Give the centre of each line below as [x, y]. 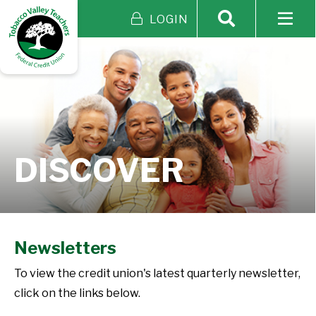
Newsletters [65, 248]
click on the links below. [78, 293]
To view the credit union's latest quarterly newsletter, [157, 273]
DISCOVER [99, 170]
